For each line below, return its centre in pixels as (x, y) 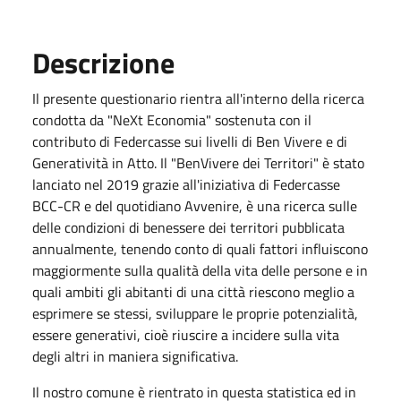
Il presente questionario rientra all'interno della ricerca (198, 98)
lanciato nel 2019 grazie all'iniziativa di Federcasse (186, 184)
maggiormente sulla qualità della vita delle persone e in (200, 270)
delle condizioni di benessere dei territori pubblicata (188, 227)
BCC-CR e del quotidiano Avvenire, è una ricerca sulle (195, 205)
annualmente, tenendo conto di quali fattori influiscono (200, 248)
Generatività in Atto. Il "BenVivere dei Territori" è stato (198, 162)
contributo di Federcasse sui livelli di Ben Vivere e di (190, 141)
